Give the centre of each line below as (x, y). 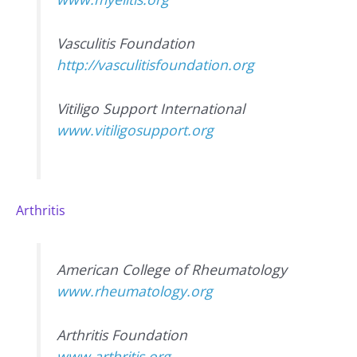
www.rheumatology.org (135, 290)
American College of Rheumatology (172, 269)
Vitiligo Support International (151, 108)
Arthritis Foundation (122, 334)
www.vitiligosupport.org (135, 129)
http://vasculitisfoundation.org (156, 64)
